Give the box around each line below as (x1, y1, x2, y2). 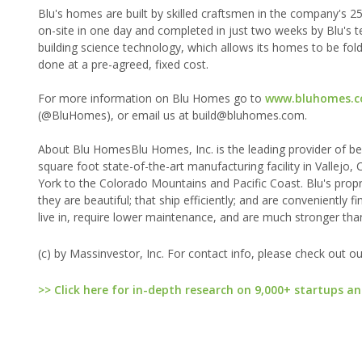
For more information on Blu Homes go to (38, 90, 265, 107)
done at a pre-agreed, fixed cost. (38, 57, 208, 73)
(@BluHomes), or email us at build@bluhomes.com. (38, 107, 307, 124)
